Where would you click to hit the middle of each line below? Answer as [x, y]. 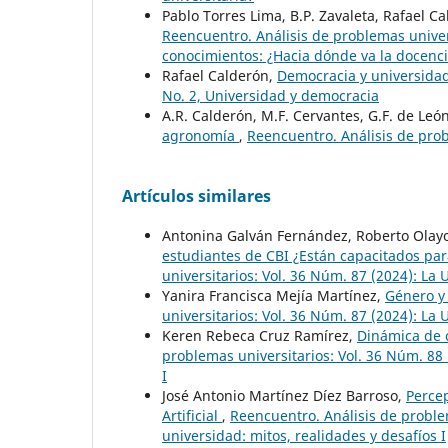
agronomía [200, 135]
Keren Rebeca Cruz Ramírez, [259, 335]
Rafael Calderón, [219, 75]
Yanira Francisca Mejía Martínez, [273, 295]
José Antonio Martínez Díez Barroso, [284, 395]
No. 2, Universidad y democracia [270, 95]
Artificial [192, 415]
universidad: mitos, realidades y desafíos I [304, 435]
